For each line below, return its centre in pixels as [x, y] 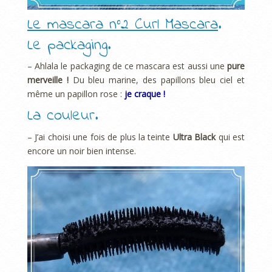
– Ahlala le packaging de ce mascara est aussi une [127, 66]
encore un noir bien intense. [82, 151]
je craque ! [145, 94]
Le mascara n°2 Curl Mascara [123, 25]
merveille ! [48, 80]
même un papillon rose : [76, 94]
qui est [230, 137]
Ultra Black [193, 137]
